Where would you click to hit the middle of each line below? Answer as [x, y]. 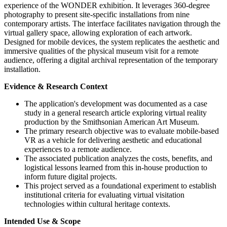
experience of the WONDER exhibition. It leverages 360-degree [107, 6]
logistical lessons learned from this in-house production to [116, 168]
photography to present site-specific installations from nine [97, 15]
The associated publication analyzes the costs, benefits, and [118, 159]
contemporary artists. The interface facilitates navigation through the [112, 24]
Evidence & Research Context [56, 87]
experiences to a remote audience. [78, 149]
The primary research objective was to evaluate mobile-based [122, 131]
